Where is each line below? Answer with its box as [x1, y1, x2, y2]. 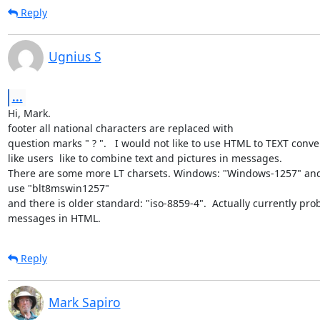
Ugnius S [48, 47, 101, 65]
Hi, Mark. [7, 106, 51, 120]
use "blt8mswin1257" [7, 181, 109, 195]
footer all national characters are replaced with [7, 121, 234, 135]
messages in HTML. [7, 211, 101, 225]
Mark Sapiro [48, 293, 121, 311]
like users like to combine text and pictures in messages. [7, 151, 282, 165]
